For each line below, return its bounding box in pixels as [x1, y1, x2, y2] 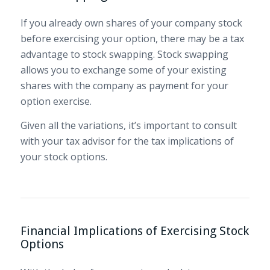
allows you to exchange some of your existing [20, 63, 227, 77]
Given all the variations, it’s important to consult [20, 119, 237, 133]
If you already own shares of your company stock [20, 16, 242, 30]
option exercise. [20, 95, 92, 108]
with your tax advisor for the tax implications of [20, 134, 234, 148]
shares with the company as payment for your [20, 79, 228, 93]
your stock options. [20, 150, 107, 164]
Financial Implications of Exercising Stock [20, 223, 249, 238]
